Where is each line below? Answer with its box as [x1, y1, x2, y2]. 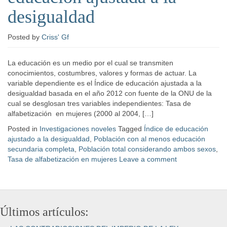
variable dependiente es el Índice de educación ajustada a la [8, 79, 202, 87]
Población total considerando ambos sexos [79, 145, 216, 153]
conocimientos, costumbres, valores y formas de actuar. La [8, 69, 197, 77]
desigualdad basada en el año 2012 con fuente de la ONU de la [8, 89, 212, 97]
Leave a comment [119, 155, 177, 163]
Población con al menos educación [94, 135, 205, 143]
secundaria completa [8, 145, 74, 153]
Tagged [118, 125, 144, 133]
